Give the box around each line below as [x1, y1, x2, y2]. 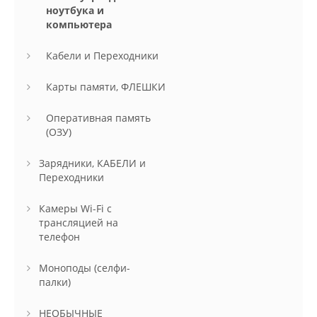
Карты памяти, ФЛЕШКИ [46, 80, 166, 94]
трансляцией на [39, 216, 118, 230]
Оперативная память [46, 111, 151, 125]
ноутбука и [46, 4, 104, 18]
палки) [39, 275, 71, 289]
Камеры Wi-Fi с [39, 202, 112, 216]
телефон [39, 230, 80, 244]
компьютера [46, 18, 112, 32]
